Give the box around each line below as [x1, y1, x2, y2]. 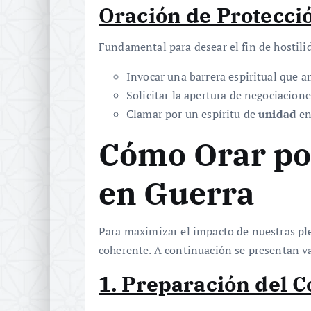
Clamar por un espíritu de [126, 106, 259, 122]
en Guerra [99, 173, 255, 214]
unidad [258, 106, 297, 122]
